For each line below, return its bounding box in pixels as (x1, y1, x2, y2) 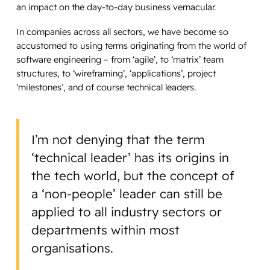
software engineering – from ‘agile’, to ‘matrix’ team (16, 53, 224, 65)
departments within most (31, 222, 180, 238)
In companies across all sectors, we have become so (16, 25, 228, 37)
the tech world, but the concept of (31, 168, 235, 184)
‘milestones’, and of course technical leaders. (16, 81, 198, 93)
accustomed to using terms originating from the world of (16, 39, 246, 51)
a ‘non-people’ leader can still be (31, 186, 223, 202)
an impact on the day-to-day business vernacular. (16, 1, 218, 13)
